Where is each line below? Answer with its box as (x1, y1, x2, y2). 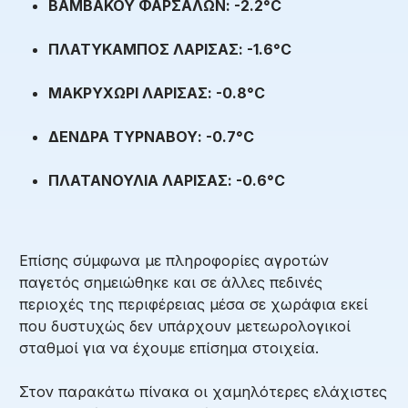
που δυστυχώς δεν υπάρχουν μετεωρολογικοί (19, 316, 351, 335)
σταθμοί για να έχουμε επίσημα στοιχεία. (19, 338, 319, 357)
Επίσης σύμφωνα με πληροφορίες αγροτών (19, 250, 329, 270)
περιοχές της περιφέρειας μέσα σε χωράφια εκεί (19, 294, 368, 313)
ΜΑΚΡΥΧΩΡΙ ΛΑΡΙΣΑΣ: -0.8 (48, 83, 247, 102)
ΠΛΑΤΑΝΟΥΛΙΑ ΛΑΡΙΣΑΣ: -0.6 (48, 170, 267, 189)
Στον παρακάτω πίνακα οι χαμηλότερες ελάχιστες (19, 382, 387, 401)
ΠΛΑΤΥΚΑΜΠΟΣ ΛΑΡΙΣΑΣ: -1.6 (48, 39, 273, 58)
